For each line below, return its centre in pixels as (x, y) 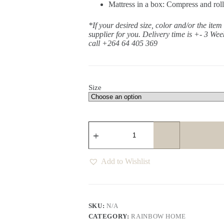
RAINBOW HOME (159, 216)
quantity (100, 168)
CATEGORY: (110, 216)
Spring (98, 151)
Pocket (98, 142)
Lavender (102, 134)
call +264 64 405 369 (123, 43)
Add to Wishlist (125, 161)
